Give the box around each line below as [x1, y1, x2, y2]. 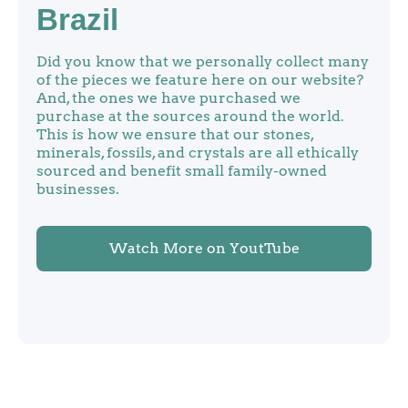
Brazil [36, 3, 118, 36]
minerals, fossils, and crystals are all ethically [36, 144, 359, 161]
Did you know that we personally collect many [36, 53, 369, 70]
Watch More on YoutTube [108, 240, 300, 257]
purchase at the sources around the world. [36, 107, 344, 125]
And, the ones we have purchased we [36, 89, 301, 107]
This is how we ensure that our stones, [36, 126, 313, 143]
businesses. [36, 180, 119, 198]
